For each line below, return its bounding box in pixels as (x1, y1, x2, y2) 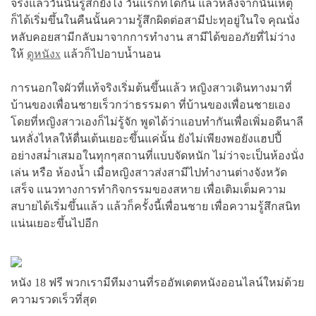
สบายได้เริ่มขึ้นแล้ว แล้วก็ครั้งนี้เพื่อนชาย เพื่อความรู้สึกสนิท (11, 200, 300, 212)
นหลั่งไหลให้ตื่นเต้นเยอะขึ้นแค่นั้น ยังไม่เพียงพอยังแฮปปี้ (11, 132, 281, 145)
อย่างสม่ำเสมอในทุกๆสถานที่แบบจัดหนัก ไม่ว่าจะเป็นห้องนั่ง (11, 149, 304, 162)
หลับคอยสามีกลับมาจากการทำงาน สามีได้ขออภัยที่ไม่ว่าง (11, 30, 296, 43)
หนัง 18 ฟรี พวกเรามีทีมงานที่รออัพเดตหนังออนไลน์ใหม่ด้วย (11, 276, 304, 288)
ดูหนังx (27, 47, 61, 60)
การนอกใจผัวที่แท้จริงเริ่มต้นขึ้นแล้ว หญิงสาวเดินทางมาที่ (11, 81, 292, 94)
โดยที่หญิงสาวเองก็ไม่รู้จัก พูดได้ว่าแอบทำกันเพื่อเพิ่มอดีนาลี (11, 115, 303, 128)
